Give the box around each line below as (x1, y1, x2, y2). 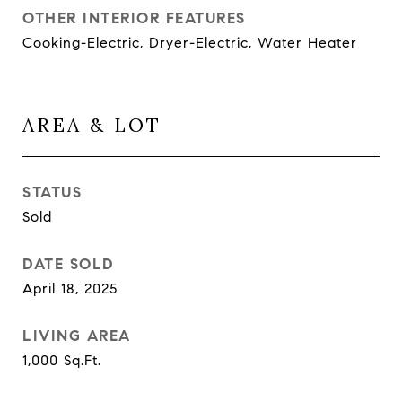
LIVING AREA (22, 327, 131, 345)
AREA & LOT (22, 113, 162, 137)
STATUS (22, 183, 82, 202)
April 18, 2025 (22, 280, 118, 297)
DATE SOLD (22, 255, 115, 274)
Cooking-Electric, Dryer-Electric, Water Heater (22, 34, 357, 51)
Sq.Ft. (64, 352, 101, 369)
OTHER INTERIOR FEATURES (22, 9, 246, 28)
